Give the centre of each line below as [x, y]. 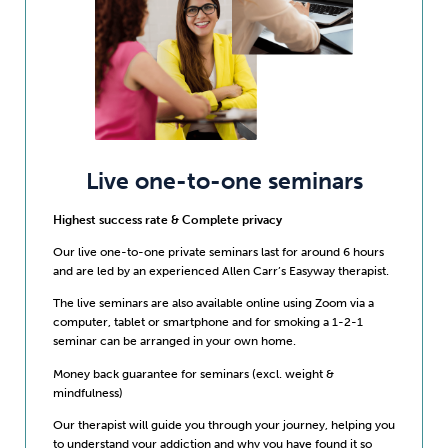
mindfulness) [87, 392]
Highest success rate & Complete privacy [167, 219]
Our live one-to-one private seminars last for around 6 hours [218, 251]
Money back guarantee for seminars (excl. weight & [193, 373]
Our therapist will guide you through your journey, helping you [223, 424]
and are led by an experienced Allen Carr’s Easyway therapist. [220, 270]
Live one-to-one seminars [224, 181]
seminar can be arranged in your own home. [174, 341]
